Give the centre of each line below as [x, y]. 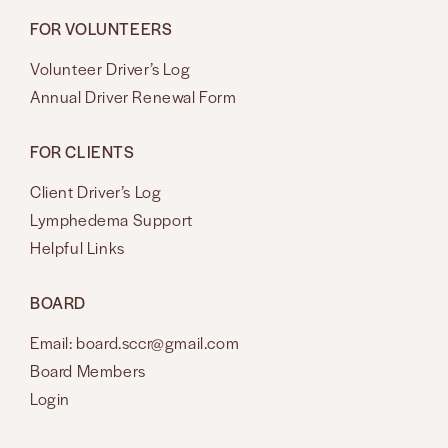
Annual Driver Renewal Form [133, 96]
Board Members [88, 370]
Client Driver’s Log [96, 191]
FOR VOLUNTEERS [101, 28]
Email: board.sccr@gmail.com [135, 342]
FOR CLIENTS [82, 151]
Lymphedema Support [111, 219]
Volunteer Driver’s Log [110, 68]
